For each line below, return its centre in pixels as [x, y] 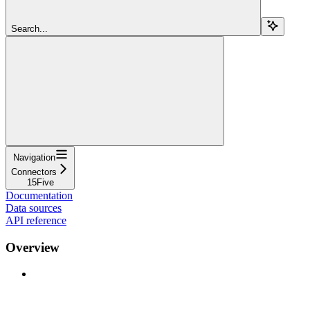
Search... [29, 28]
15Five [40, 182]
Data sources [34, 208]
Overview [33, 247]
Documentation [39, 195]
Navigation [34, 157]
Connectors [34, 172]
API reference [36, 220]
